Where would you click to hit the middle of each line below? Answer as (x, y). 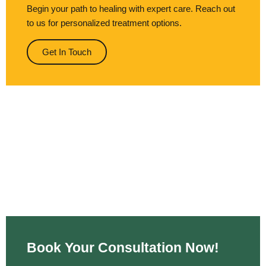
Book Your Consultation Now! (123, 248)
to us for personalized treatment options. (104, 23)
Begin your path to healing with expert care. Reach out (131, 9)
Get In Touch (67, 52)
